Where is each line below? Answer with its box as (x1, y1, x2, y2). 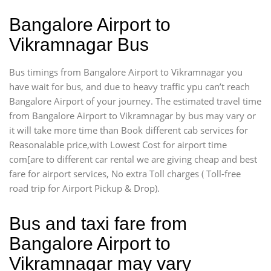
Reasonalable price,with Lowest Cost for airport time (9, 139, 227, 151)
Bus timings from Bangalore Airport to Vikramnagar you (9, 66, 243, 78)
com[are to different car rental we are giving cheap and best (9, 153, 257, 165)
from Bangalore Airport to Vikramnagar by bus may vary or (9, 109, 256, 122)
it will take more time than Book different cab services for (9, 124, 248, 136)
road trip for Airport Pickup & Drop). (9, 182, 160, 194)
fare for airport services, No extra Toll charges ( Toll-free (9, 168, 241, 180)
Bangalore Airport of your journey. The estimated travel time (9, 95, 261, 107)
